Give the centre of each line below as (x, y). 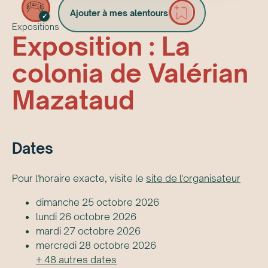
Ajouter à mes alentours (119, 13)
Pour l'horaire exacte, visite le (79, 179)
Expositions (36, 27)
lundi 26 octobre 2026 (86, 217)
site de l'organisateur (193, 179)
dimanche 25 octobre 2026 (98, 202)
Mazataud (73, 100)
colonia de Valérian (130, 73)
